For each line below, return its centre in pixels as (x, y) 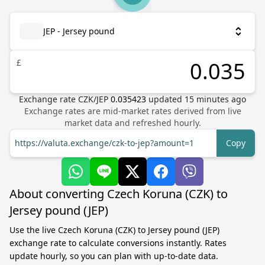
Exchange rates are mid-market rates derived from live (132, 111)
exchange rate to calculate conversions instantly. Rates (118, 243)
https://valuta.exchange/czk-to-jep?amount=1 (104, 143)
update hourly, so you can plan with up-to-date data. (114, 256)
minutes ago (220, 99)
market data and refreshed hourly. (132, 123)
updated (167, 99)
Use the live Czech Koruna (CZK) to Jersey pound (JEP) (114, 230)
